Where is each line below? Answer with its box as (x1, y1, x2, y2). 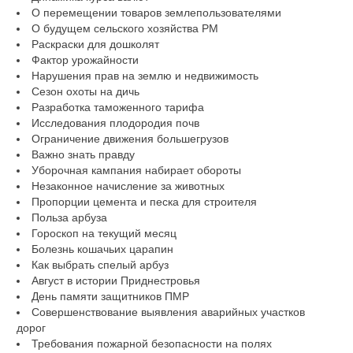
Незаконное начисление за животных (31, 179, 225, 192)
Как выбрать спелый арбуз (31, 258, 169, 271)
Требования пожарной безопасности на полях (31, 336, 272, 350)
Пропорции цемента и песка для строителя (31, 195, 257, 208)
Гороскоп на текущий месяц (31, 226, 176, 240)
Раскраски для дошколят (31, 37, 159, 50)
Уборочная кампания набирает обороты (31, 163, 241, 176)
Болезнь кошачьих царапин (31, 242, 173, 255)
